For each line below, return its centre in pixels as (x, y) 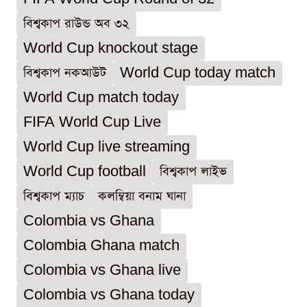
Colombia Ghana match (101, 246)
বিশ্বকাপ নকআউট (65, 73)
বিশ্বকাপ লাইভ (193, 172)
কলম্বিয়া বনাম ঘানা (142, 197)
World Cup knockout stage (111, 49)
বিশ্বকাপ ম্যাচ (54, 197)
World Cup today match (198, 73)
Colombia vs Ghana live (102, 271)
